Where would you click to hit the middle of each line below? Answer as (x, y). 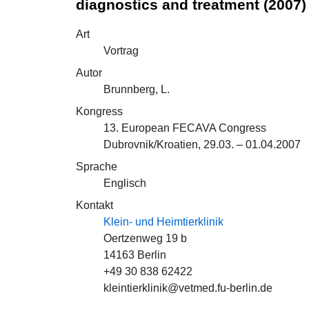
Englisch (125, 183)
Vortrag (121, 51)
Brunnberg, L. (137, 89)
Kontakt (94, 205)
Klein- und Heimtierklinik (163, 222)
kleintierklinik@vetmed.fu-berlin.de (188, 288)
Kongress (99, 111)
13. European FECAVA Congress (185, 128)
